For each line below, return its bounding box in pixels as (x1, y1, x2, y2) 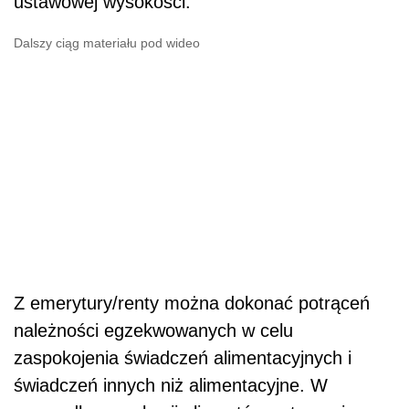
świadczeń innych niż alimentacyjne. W (14, 374, 328, 395)
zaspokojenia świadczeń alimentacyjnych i (14, 347, 351, 368)
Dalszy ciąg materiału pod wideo (14, 35, 200, 50)
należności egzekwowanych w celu (14, 320, 293, 341)
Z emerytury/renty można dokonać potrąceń (14, 292, 370, 313)
